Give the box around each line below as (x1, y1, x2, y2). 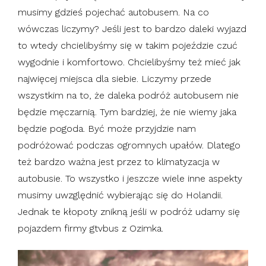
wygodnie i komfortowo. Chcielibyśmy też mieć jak (18, 56, 240, 68)
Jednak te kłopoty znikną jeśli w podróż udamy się (18, 205, 240, 217)
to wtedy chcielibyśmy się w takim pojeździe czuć (18, 39, 237, 51)
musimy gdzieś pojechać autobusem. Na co (18, 6, 209, 18)
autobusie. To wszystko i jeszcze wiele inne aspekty (18, 172, 242, 184)
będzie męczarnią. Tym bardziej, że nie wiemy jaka (18, 106, 236, 118)
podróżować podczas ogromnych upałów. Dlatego (18, 139, 240, 151)
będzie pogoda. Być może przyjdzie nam (18, 122, 196, 134)
